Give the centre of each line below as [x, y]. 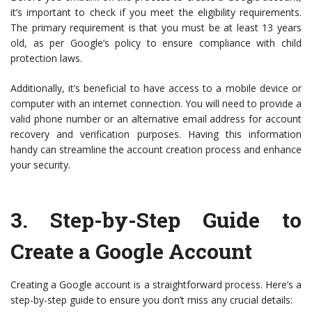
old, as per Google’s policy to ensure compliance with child [156, 43]
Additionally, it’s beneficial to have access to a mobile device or [156, 88]
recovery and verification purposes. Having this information [156, 134]
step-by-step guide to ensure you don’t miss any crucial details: [151, 300]
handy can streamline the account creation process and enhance [156, 150]
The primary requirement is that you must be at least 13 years [156, 28]
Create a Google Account [131, 251]
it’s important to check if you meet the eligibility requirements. [156, 13]
